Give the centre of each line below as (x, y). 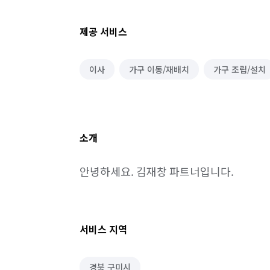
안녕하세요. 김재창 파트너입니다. (157, 171)
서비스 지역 (103, 229)
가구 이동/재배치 (159, 69)
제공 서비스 (103, 31)
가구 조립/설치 (240, 69)
